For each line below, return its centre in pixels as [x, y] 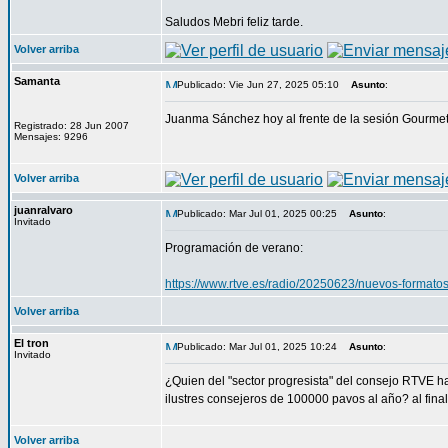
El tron [31, 343]
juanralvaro [43, 210]
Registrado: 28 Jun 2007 [71, 125]
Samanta [37, 81]
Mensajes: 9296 [51, 136]
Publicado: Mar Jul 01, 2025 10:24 [257, 346]
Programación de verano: [234, 248]
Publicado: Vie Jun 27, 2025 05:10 [258, 84]
